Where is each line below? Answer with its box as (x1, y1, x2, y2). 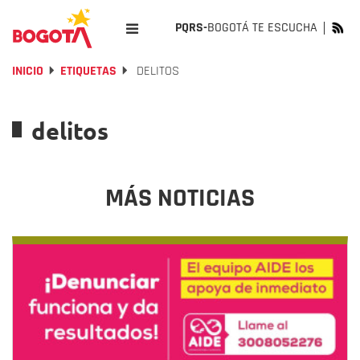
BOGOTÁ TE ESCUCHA (207, 19, 317, 36)
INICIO (12, 63, 43, 80)
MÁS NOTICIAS (105, 182, 255, 215)
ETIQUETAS (60, 63, 117, 80)
